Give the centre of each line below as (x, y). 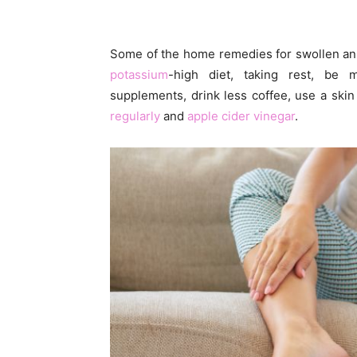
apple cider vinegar (241, 116)
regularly (135, 116)
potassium (139, 75)
